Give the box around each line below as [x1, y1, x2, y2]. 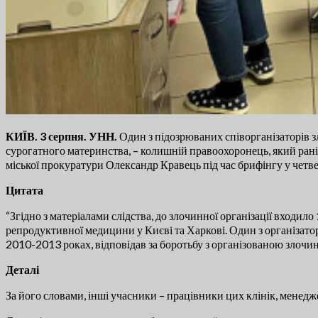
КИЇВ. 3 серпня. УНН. [6, 129, 117, 143]
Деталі [6, 263, 39, 277]
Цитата [6, 183, 43, 197]
